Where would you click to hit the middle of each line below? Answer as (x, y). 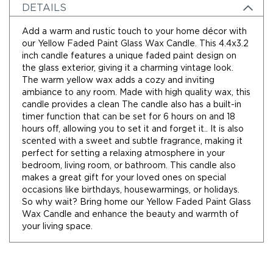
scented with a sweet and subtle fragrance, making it (132, 141)
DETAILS (44, 8)
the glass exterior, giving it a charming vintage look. (128, 68)
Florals (22, 113)
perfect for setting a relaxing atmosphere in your (123, 154)
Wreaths (27, 180)
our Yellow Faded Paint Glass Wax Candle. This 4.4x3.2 (135, 44)
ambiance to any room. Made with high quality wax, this (136, 93)
